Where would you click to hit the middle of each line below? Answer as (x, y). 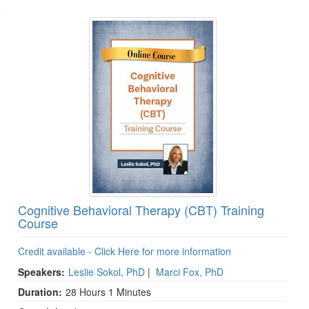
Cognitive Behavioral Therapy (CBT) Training (141, 210)
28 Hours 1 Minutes (108, 292)
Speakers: (41, 272)
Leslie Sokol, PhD (107, 272)
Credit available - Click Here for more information (124, 251)
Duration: (40, 292)
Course (38, 223)
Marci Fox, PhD (190, 272)
